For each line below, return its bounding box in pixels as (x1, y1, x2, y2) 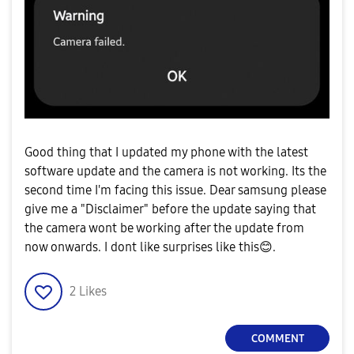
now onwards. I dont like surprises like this (24, 239, 259, 255)
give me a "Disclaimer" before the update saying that (24, 201, 316, 217)
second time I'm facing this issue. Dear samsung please (24, 183, 326, 198)
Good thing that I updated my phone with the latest (24, 145, 308, 160)
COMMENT (250, 331, 304, 345)
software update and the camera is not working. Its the (24, 164, 326, 179)
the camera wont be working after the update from (24, 220, 304, 236)
